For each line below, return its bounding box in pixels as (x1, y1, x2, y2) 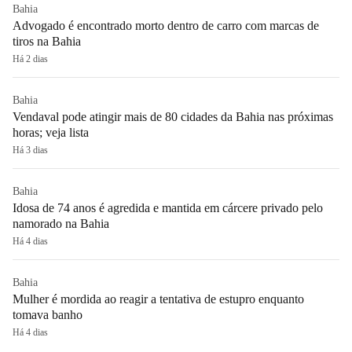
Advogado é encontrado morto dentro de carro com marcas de (13, 18, 319, 32)
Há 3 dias (13, 144, 48, 156)
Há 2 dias (13, 53, 48, 64)
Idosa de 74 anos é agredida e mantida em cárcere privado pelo (13, 200, 323, 214)
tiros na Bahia (13, 34, 81, 48)
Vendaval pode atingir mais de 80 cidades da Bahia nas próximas (13, 109, 333, 123)
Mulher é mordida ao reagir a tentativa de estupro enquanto (13, 291, 304, 306)
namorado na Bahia (13, 216, 109, 230)
